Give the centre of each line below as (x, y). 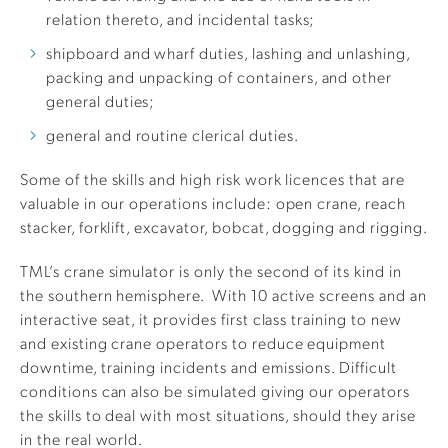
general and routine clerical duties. (172, 135)
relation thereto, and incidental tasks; (181, 19)
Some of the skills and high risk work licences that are (212, 179)
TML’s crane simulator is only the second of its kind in (211, 271)
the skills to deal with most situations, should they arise (218, 415)
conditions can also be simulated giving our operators (215, 391)
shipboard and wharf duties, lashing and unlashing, (228, 53)
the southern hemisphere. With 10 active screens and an (223, 295)
